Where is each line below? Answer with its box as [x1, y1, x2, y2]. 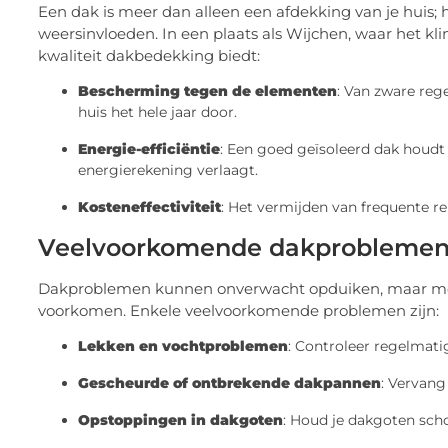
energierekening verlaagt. [78, 160, 258, 179]
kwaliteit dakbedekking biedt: [38, 45, 260, 65]
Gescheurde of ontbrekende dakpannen [78, 374, 381, 393]
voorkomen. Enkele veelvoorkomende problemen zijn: [38, 300, 439, 320]
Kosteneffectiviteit [78, 197, 221, 216]
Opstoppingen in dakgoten [78, 411, 283, 430]
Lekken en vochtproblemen [78, 337, 288, 356]
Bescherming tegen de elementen [78, 81, 337, 100]
